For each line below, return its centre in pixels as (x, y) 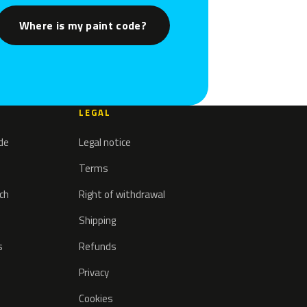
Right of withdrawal (122, 195)
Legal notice (105, 143)
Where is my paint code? (83, 25)
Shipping (98, 221)
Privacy (94, 273)
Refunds (98, 247)
